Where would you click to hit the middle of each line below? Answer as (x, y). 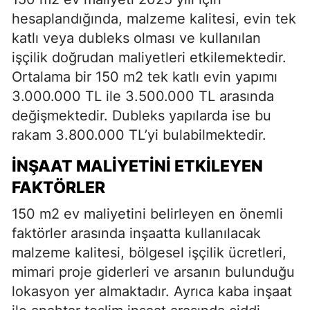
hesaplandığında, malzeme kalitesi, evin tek (154, 19)
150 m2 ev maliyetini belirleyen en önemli (147, 214)
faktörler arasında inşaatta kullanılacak (136, 233)
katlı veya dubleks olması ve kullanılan (136, 38)
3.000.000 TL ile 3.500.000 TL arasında (143, 96)
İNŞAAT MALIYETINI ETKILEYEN (137, 166)
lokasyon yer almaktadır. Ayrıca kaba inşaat (152, 291)
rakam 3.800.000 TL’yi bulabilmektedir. (139, 135)
